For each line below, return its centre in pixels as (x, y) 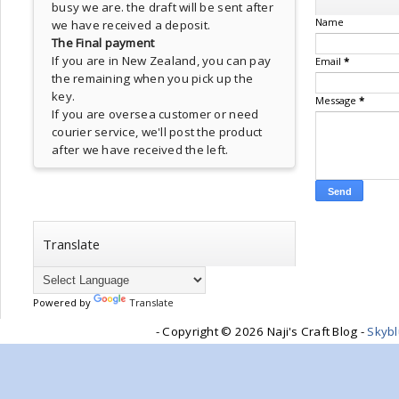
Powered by (63, 302)
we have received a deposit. (131, 25)
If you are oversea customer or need (155, 114)
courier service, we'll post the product (157, 132)
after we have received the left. (140, 150)
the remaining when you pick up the (153, 78)
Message (337, 100)
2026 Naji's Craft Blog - (301, 331)
